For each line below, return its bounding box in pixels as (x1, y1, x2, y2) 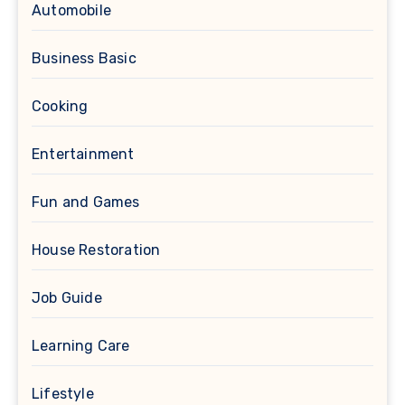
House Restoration (32, 240, 161, 259)
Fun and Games (32, 193, 140, 211)
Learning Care (32, 336, 130, 354)
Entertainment (32, 145, 135, 163)
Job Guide (32, 288, 102, 306)
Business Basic (32, 49, 137, 67)
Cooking (32, 97, 89, 115)
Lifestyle (32, 384, 94, 402)
